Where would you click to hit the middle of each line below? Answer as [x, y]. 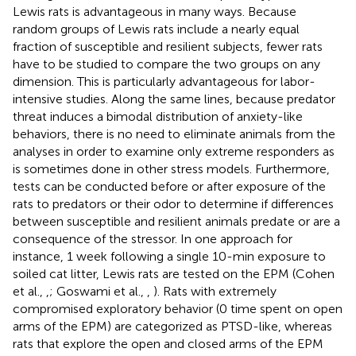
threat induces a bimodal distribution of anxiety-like [158, 116]
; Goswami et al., [98, 291]
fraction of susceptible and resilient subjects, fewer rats [168, 46]
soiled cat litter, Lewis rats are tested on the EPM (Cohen [174, 273]
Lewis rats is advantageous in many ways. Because [155, 11]
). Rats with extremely [215, 291]
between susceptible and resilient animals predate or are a [176, 221]
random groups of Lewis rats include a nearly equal [156, 29]
